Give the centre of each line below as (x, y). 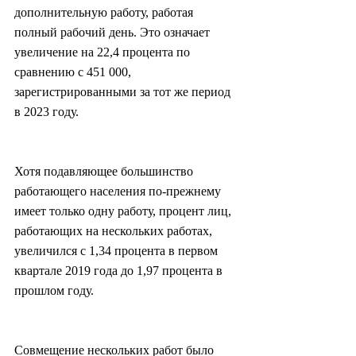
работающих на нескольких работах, (115, 231)
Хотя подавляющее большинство (105, 172)
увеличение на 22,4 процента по (104, 52)
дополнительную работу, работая (105, 13)
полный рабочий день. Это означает (114, 33)
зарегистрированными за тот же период (124, 92)
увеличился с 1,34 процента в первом (118, 251)
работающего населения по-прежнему (119, 192)
